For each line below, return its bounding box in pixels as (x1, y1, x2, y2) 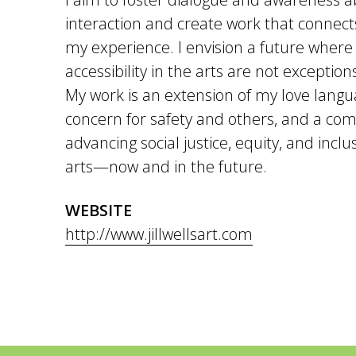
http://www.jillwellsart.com (65, 223, 253, 245)
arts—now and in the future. (65, 156, 267, 177)
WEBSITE (65, 199, 132, 221)
